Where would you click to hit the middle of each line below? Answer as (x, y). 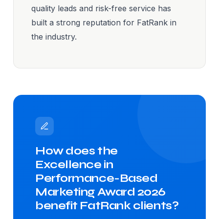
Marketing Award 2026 (101, 192)
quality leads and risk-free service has (101, 8)
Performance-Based (97, 178)
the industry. (54, 36)
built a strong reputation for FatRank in (104, 22)
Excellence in (74, 165)
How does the (77, 151)
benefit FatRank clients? (107, 206)
